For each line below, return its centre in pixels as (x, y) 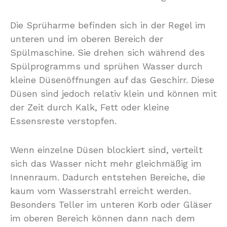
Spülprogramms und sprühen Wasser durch (106, 66)
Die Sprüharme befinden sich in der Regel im (108, 25)
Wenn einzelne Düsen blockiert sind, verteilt (106, 150)
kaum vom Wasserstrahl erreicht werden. (101, 191)
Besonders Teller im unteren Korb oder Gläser (111, 204)
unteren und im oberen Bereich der (87, 39)
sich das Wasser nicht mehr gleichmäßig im (106, 163)
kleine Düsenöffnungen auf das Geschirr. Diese (112, 80)
